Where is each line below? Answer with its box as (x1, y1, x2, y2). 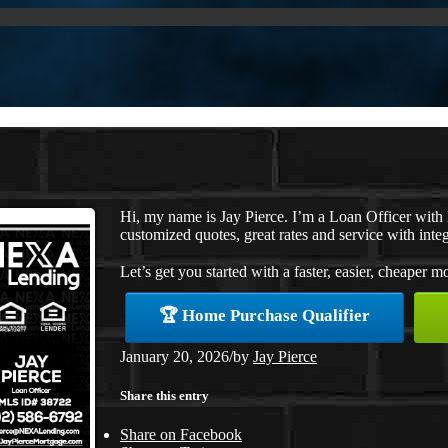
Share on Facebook (120, 426, 242, 444)
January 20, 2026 (120, 347, 229, 365)
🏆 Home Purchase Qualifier (159, 305, 370, 325)
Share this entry (120, 387, 209, 403)
